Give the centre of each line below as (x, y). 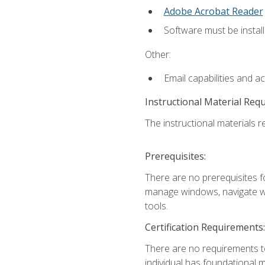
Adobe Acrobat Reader (213, 11)
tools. (156, 206)
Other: (158, 54)
